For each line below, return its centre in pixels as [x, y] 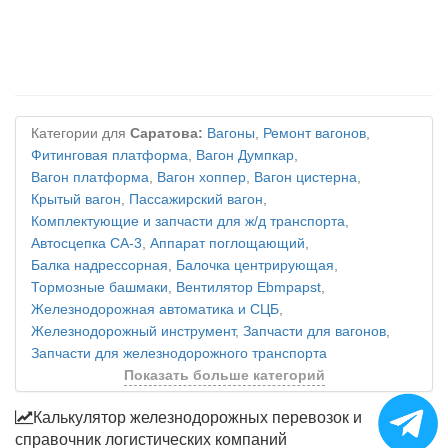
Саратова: [166, 133]
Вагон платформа [90, 177]
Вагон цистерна [305, 177]
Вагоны [231, 133]
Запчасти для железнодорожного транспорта [179, 353]
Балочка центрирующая [255, 265]
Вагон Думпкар [245, 155]
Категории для [80, 133]
